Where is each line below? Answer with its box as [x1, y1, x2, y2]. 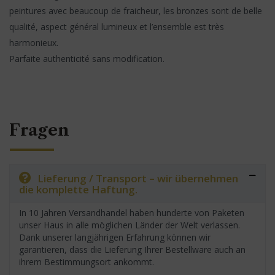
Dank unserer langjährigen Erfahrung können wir [19, 231, 211, 244]
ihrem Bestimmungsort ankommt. [19, 256, 154, 268]
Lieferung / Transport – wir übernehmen [37, 171, 238, 186]
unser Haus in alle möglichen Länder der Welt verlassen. [19, 219, 240, 231]
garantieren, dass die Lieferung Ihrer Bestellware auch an [19, 244, 246, 256]
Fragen [9, 120, 69, 141]
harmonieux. [9, 37, 58, 49]
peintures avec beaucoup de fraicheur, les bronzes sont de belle [9, 5, 262, 17]
